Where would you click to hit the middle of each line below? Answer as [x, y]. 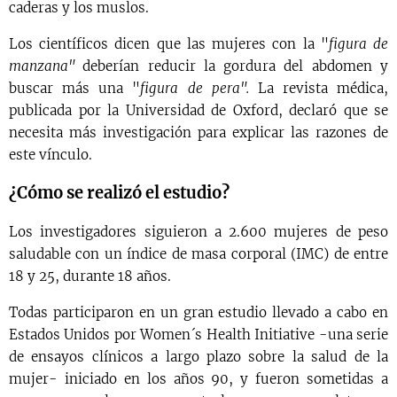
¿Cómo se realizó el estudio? [119, 192]
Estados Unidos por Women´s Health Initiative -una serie [198, 334]
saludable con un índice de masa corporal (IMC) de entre [198, 253]
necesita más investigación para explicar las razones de [198, 132]
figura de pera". [199, 88]
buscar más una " [75, 88]
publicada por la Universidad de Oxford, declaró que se [198, 110]
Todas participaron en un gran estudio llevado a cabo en [198, 312]
